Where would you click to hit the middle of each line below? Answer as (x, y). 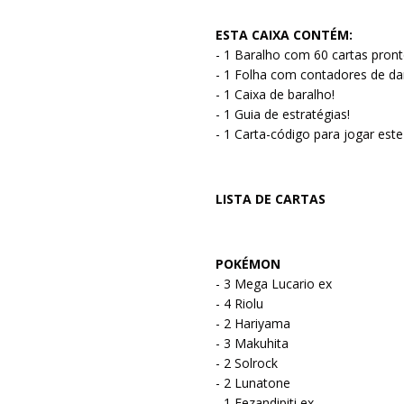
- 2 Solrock (247, 363)
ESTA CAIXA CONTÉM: (284, 34)
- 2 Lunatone (253, 382)
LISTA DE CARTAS (271, 198)
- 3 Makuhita (252, 343)
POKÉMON (248, 263)
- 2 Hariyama (253, 323)
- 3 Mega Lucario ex (274, 283)
